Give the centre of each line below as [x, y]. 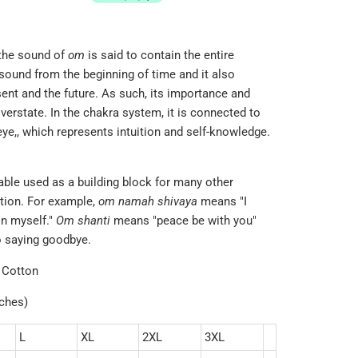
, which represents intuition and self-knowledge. [143, 131]
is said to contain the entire [161, 55]
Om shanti [83, 220]
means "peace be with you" [185, 220]
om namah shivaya [147, 201]
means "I [223, 201]
